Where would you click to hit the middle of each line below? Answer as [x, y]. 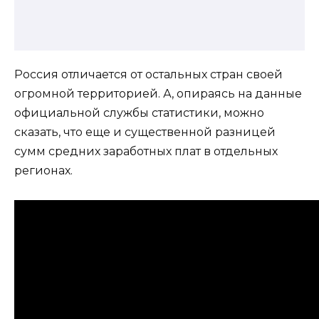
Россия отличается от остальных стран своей [148, 75]
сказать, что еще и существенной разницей [145, 132]
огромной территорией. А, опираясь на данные [158, 94]
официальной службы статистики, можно [139, 113]
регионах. [43, 171]
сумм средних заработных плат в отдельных [146, 152]
